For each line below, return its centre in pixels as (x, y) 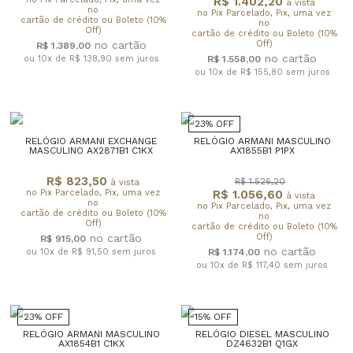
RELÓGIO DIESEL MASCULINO (262, 334)
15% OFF (213, 316)
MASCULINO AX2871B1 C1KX (91, 150)
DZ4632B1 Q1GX (262, 343)
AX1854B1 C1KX (91, 343)
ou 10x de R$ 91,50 (69, 251)
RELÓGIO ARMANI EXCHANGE (91, 141)
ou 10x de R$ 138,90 (69, 58)
